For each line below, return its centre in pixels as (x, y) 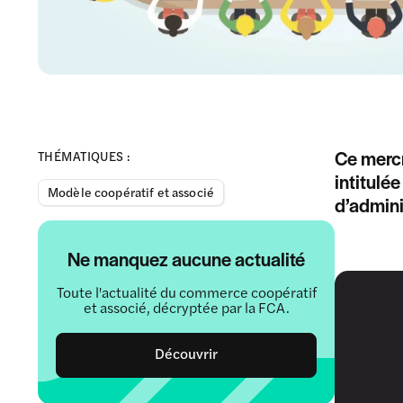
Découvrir (186, 353)
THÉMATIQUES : (84, 155)
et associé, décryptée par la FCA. (186, 307)
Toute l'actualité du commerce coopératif (186, 291)
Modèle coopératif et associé (131, 191)
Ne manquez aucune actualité (186, 258)
